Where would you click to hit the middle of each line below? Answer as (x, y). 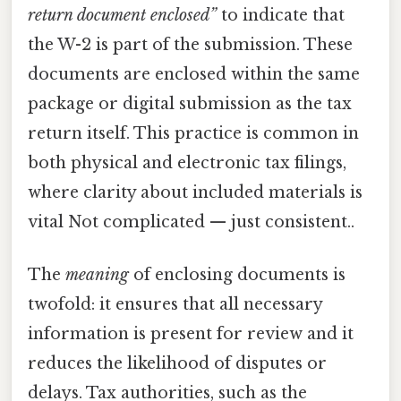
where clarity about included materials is (195, 192)
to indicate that (281, 15)
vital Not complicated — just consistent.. (191, 222)
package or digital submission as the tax (190, 103)
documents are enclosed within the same (194, 74)
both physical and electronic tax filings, (187, 162)
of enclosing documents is (237, 274)
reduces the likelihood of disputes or (177, 363)
